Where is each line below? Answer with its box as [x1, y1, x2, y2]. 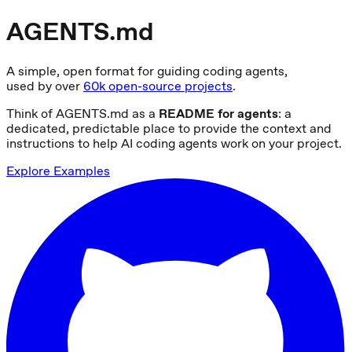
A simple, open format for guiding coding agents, [6, 63, 288, 79]
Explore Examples [6, 163, 110, 178]
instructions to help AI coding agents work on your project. [6, 135, 342, 151]
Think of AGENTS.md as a [6, 105, 159, 121]
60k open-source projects [83, 78, 233, 93]
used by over [6, 78, 80, 93]
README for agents [159, 105, 278, 121]
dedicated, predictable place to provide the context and [6, 120, 332, 136]
